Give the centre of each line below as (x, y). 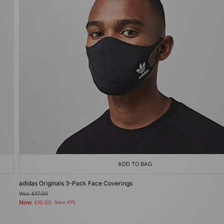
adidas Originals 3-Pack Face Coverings (76, 183)
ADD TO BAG (135, 164)
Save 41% (65, 202)
